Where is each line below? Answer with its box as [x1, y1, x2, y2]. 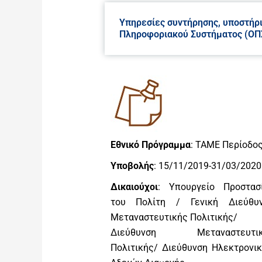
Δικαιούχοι [110, 181, 158, 192]
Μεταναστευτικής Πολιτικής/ [110, 211, 237, 223]
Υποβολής [110, 160, 154, 171]
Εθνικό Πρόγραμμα [110, 139, 191, 150]
